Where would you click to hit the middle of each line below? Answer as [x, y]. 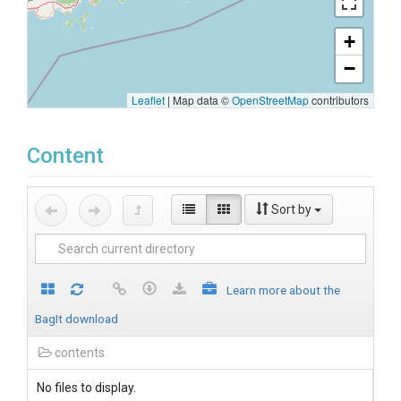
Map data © [201, 100]
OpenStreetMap [270, 100]
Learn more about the [283, 290]
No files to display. [86, 388]
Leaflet [148, 100]
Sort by [291, 209]
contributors [339, 100]
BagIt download [77, 319]
